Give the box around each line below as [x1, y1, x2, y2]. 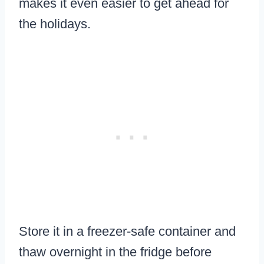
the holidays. [19, 16, 91, 32]
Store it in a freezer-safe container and [19, 224, 236, 239]
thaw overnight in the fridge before [19, 245, 212, 260]
